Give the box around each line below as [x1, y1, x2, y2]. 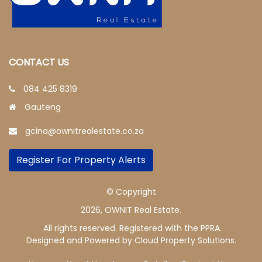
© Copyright [106, 186, 156, 198]
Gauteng [20, 101, 61, 113]
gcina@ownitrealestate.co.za [25, 125, 144, 137]
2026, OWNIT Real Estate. [81, 204, 181, 216]
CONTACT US [9, 56, 69, 70]
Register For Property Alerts [16, 153, 146, 167]
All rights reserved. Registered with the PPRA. [40, 222, 222, 235]
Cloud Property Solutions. [134, 235, 236, 247]
